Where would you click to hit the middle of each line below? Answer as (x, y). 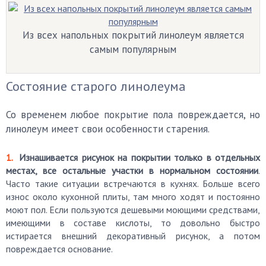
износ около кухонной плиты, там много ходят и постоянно (133, 197)
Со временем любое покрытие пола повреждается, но (133, 115)
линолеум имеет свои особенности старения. (108, 129)
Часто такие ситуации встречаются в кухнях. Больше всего (133, 183)
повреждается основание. (59, 249)
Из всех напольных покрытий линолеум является (133, 35)
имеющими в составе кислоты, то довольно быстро (133, 223)
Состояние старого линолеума (96, 86)
